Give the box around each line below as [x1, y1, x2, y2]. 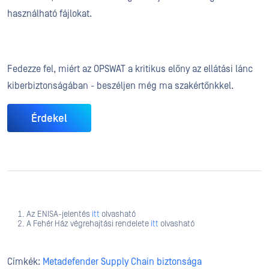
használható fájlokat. [7, 8, 92, 20]
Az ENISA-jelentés [26, 210, 92, 220]
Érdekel [31, 112, 67, 125]
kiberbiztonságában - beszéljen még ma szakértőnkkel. [7, 80, 234, 92]
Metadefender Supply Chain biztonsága [43, 256, 202, 268]
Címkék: [7, 256, 43, 268]
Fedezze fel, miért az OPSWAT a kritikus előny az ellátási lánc [7, 64, 253, 75]
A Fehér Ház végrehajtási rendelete [26, 219, 151, 229]
